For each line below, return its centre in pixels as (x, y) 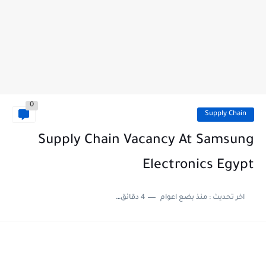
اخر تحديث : (226, 198)
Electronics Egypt (198, 166)
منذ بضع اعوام (183, 198)
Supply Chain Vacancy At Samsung (146, 141)
